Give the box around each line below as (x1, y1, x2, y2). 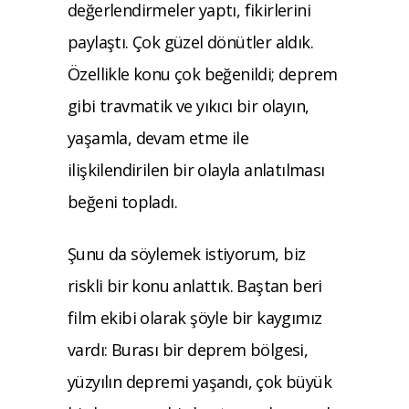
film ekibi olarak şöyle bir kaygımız (68, 306, 322, 329)
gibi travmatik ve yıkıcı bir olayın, (68, 94, 309, 117)
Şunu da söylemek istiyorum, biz (68, 242, 306, 265)
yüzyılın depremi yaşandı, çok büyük (68, 370, 331, 393)
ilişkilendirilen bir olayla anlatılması (68, 158, 325, 181)
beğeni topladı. (68, 190, 177, 213)
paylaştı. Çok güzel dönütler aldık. (68, 30, 313, 53)
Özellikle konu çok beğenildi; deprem (68, 62, 338, 85)
